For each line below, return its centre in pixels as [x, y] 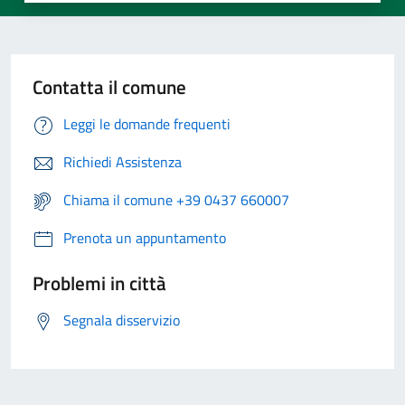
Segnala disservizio [122, 320]
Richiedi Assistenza [122, 162]
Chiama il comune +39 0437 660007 [176, 200]
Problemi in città [99, 283]
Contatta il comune [109, 87]
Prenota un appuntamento [145, 238]
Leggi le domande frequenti [147, 124]
